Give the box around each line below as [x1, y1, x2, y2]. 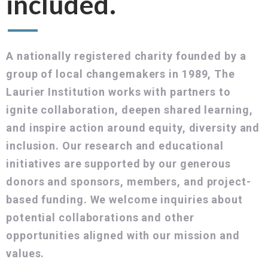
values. [6, 247, 48, 260]
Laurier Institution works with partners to [6, 86, 231, 99]
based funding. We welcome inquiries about [6, 193, 243, 206]
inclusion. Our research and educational [6, 139, 224, 153]
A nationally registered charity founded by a [6, 50, 246, 63]
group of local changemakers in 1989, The [6, 68, 235, 81]
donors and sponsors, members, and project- [6, 175, 251, 188]
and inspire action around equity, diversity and [6, 121, 260, 135]
